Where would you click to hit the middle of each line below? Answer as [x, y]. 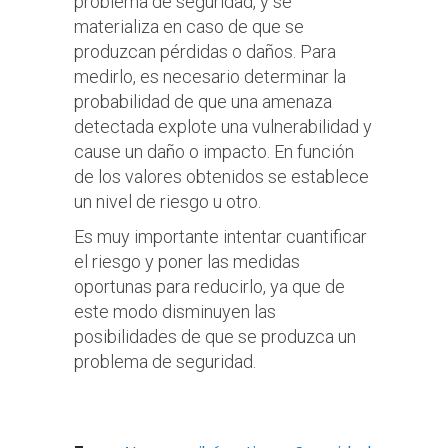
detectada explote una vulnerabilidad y [223, 126]
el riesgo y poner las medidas [187, 261]
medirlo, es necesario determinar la [210, 76]
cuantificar [326, 236]
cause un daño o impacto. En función [214, 151]
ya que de [307, 286]
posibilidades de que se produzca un [215, 336]
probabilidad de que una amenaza [203, 101]
